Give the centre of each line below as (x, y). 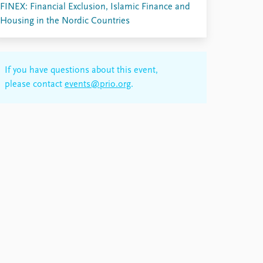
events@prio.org (98, 85)
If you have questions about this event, (81, 70)
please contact (35, 85)
